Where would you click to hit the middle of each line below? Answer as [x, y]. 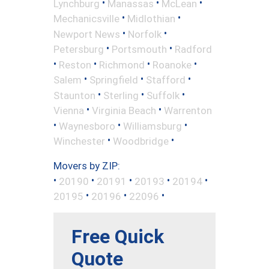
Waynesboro [87, 126]
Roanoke [172, 65]
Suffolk [163, 95]
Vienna [69, 110]
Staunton [74, 95]
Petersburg [79, 49]
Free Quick [118, 236]
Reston [75, 65]
